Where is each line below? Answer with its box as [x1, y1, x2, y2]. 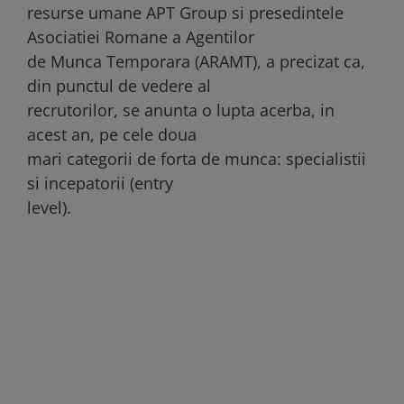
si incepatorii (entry [27, 171, 173, 194]
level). [27, 196, 71, 218]
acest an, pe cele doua [27, 123, 197, 145]
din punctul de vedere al [27, 74, 211, 96]
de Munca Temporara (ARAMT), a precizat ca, [27, 50, 365, 72]
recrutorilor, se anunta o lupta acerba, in [27, 98, 335, 121]
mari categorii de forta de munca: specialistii [27, 147, 366, 170]
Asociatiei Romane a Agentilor [27, 25, 254, 48]
